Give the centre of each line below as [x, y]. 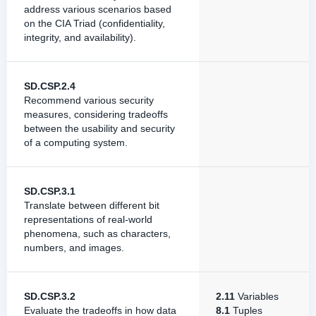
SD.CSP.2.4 [50, 86]
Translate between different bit [92, 205]
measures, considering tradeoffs [96, 114]
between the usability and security [99, 128]
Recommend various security [89, 100]
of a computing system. [76, 142]
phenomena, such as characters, [97, 233]
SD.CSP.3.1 [50, 191]
